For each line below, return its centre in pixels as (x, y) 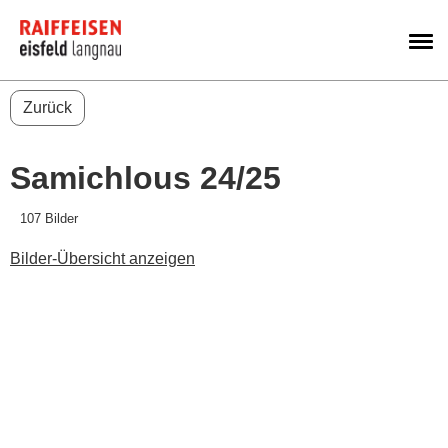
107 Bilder (49, 218)
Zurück (47, 107)
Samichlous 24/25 (145, 178)
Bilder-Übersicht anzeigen (102, 258)
